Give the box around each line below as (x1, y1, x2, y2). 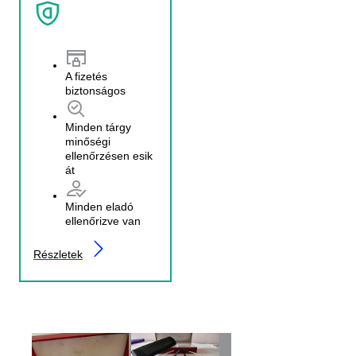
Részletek (33, 247, 83, 261)
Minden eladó (65, 199, 133, 213)
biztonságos (65, 83, 126, 97)
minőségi (65, 134, 110, 148)
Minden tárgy (65, 120, 131, 133)
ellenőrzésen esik (65, 149, 153, 162)
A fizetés (65, 69, 107, 83)
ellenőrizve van (65, 214, 141, 227)
